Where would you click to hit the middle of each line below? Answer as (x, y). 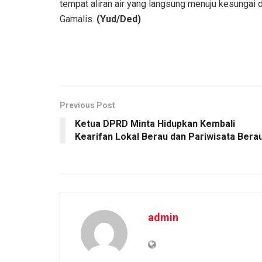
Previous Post (87, 105)
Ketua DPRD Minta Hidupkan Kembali (155, 123)
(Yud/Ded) (119, 19)
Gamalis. (78, 19)
